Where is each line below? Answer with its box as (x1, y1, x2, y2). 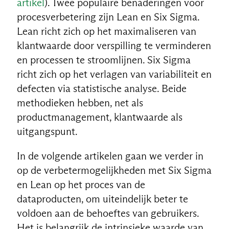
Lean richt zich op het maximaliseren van (16, 25, 196, 37)
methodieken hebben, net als (16, 96, 143, 109)
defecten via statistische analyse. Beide (16, 82, 187, 95)
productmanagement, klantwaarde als (16, 110, 182, 123)
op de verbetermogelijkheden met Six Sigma (16, 164, 212, 176)
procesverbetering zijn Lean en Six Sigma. (16, 10, 199, 23)
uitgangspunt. (16, 125, 78, 138)
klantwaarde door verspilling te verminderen (16, 39, 211, 52)
